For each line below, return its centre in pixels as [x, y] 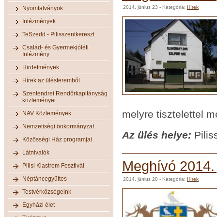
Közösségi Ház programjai [57, 139]
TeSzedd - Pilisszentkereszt [58, 34]
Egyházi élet [39, 205]
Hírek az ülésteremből [51, 80]
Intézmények [39, 21]
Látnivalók [36, 152]
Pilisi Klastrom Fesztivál [53, 165]
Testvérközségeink [47, 192]
